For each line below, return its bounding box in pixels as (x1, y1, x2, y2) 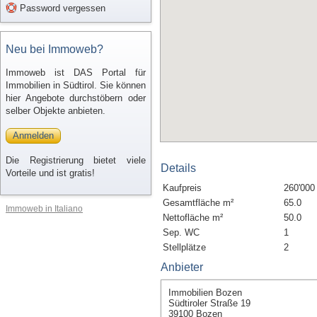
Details (161, 162, 196, 174)
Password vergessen (17, 3, 105, 13)
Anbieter (161, 261, 203, 273)
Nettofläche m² (163, 212, 223, 223)
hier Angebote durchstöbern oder (6, 93, 146, 103)
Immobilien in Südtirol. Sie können (6, 80, 146, 91)
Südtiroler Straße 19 (168, 298, 250, 309)
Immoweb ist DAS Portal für (6, 67, 146, 78)
